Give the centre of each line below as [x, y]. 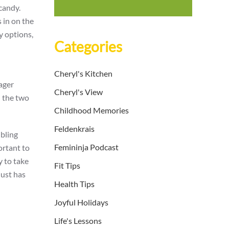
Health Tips [74, 184]
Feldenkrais [74, 129]
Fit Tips [67, 166]
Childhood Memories [91, 110]
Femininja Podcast [86, 147]
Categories [88, 47]
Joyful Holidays [81, 202]
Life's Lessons [78, 221]
